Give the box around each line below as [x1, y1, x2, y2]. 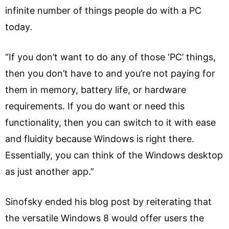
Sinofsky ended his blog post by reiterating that [5, 196, 212, 207]
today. [5, 21, 32, 32]
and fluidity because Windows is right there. [5, 133, 194, 144]
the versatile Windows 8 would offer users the [5, 212, 204, 223]
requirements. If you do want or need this [5, 100, 185, 111]
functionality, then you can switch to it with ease [5, 117, 216, 128]
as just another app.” [5, 166, 100, 177]
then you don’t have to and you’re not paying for [5, 67, 215, 79]
